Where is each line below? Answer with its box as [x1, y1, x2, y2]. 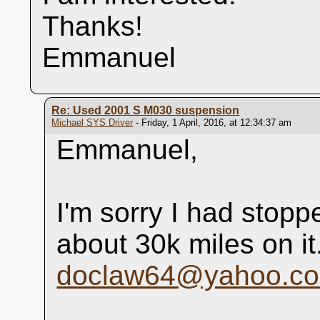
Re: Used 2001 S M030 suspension [51, 104, 240, 116]
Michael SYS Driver [51, 117, 134, 128]
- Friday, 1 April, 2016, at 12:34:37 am [133, 117, 292, 128]
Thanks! [42, 11, 144, 41]
